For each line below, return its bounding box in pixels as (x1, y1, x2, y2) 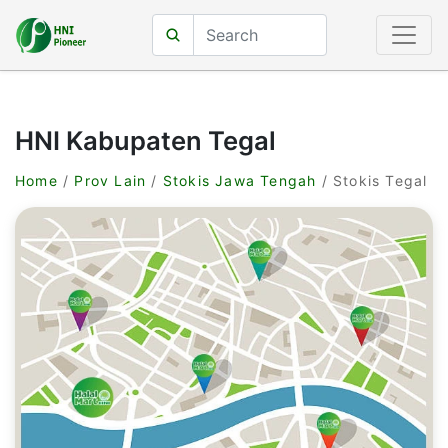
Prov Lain (74, 172, 147, 189)
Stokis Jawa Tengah (162, 172, 317, 189)
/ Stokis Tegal (316, 172, 428, 189)
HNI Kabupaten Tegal (15, 125, 276, 156)
